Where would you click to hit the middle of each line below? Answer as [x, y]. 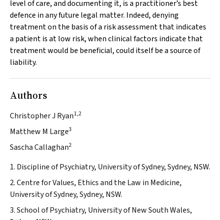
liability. [23, 62]
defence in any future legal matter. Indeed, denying [94, 15]
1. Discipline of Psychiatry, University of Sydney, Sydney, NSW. [110, 167]
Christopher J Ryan [42, 116]
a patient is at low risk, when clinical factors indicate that [106, 39]
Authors [28, 95]
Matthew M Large [39, 132]
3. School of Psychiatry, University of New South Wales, [101, 210]
